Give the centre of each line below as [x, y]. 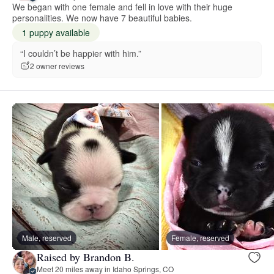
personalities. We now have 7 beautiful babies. [102, 17]
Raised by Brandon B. [86, 257]
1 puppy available [56, 32]
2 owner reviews [57, 66]
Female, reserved [200, 237]
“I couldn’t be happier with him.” [81, 53]
